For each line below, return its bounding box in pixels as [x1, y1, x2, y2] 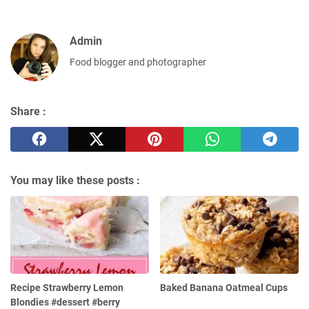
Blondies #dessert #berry [10, 296, 120, 308]
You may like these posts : [10, 173, 140, 187]
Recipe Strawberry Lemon [10, 281, 123, 293]
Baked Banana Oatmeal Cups [160, 281, 288, 293]
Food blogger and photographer [70, 56, 206, 68]
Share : [10, 104, 46, 118]
